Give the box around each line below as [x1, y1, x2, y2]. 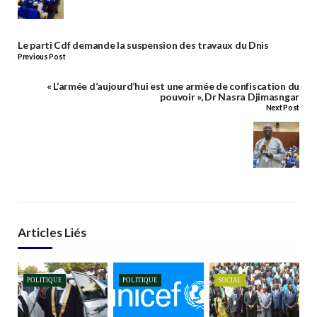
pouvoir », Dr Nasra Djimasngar [160, 90, 299, 103]
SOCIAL [218, 277, 243, 284]
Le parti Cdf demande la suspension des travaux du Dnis [18, 39, 269, 52]
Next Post [265, 103, 299, 113]
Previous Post [18, 52, 66, 61]
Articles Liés [18, 224, 86, 240]
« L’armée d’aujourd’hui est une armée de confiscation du [46, 79, 299, 92]
